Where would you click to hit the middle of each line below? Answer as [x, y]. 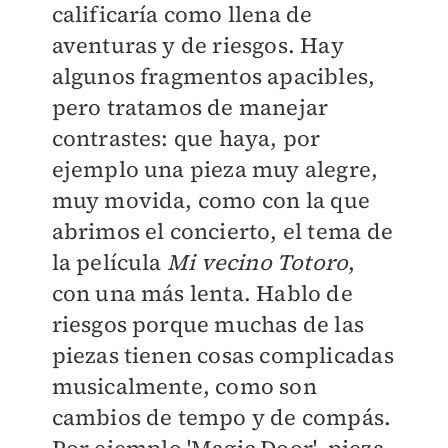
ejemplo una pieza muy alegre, [215, 169]
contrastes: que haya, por [186, 138]
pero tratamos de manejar [190, 107]
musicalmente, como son [184, 386]
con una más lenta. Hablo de [202, 293]
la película [109, 262]
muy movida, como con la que [210, 200]
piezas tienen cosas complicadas [222, 355]
